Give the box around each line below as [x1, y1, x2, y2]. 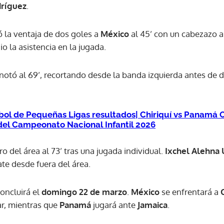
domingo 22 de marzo [41, 186, 127, 197]
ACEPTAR [145, 24, 178, 33]
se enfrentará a [159, 186, 218, 197]
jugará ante [91, 199, 137, 210]
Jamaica [137, 199, 167, 210]
